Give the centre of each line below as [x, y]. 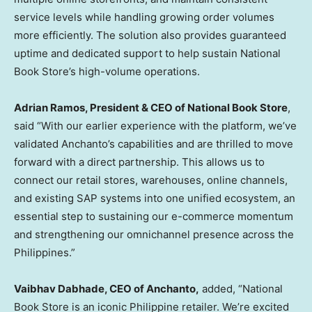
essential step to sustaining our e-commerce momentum [154, 216]
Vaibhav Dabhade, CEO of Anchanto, [107, 288]
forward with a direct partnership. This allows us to [139, 162]
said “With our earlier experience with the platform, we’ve [155, 125]
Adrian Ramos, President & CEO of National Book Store [151, 107]
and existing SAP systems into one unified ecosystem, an [155, 198]
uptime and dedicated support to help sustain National [147, 53]
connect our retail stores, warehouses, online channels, [151, 180]
